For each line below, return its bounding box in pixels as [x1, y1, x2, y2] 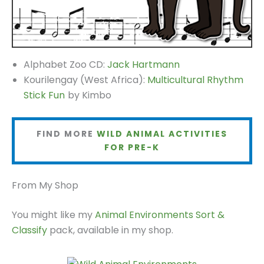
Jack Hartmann [107, 58, 180, 72]
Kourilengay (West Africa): [24, 73, 147, 87]
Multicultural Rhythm [147, 73, 243, 87]
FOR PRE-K [104, 141, 160, 154]
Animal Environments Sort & [95, 207, 225, 222]
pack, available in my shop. [47, 223, 173, 237]
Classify [12, 223, 47, 237]
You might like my [12, 207, 95, 222]
